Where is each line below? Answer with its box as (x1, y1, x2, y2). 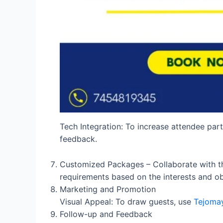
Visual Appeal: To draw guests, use (60, 196, 194, 207)
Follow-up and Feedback (60, 209, 152, 219)
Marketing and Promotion (60, 184, 156, 194)
